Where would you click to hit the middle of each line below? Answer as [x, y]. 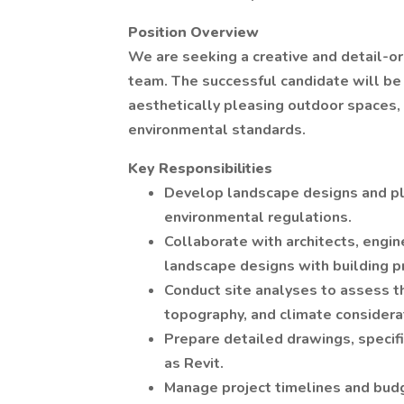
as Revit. [194, 363]
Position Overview [193, 32]
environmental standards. [217, 130]
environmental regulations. [258, 217]
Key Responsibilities [200, 169]
